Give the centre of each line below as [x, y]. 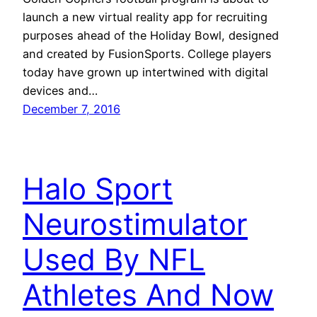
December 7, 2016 [71, 109]
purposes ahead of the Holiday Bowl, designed [151, 35]
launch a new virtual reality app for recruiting [145, 17]
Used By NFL [114, 259]
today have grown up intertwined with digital [145, 72]
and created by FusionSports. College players [147, 53]
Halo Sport [98, 188]
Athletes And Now [148, 294]
